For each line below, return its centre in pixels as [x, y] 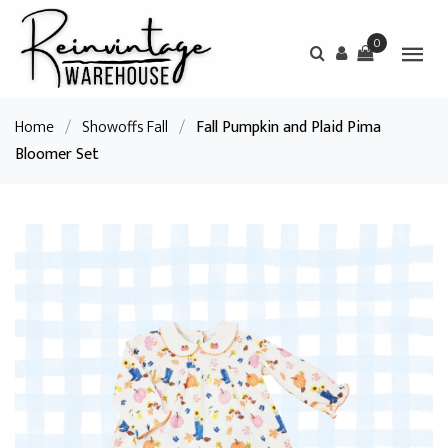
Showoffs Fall [125, 127]
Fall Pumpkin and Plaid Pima [288, 127]
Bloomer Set [57, 154]
